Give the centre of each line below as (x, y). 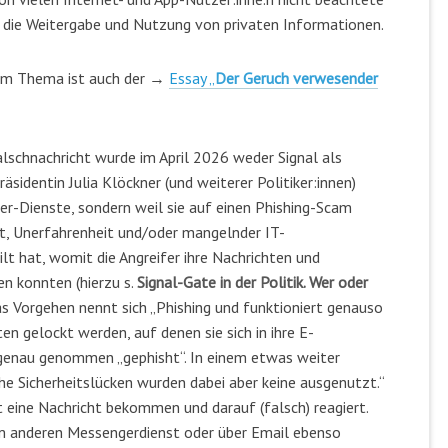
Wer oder (338, 281)
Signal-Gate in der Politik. (223, 281)
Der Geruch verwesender (296, 77)
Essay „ (192, 77)
